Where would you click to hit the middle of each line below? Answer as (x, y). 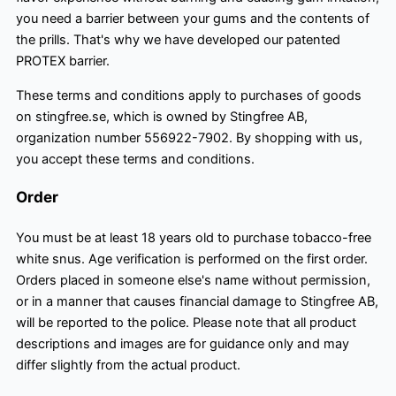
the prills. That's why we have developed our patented (178, 40)
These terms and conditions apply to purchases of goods (189, 95)
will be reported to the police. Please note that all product (186, 322)
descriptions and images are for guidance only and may (183, 343)
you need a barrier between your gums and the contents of (193, 19)
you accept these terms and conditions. (135, 159)
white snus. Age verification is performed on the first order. (192, 259)
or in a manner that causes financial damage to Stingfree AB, (197, 301)
